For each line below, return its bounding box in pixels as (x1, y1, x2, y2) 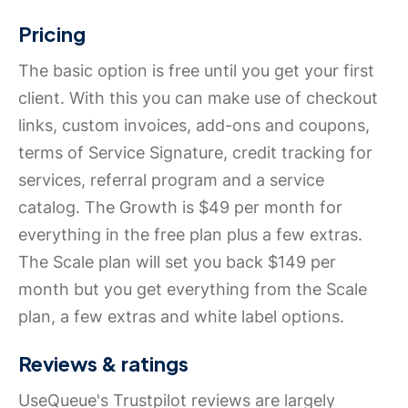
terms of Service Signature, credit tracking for (18, 143, 372, 163)
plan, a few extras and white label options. (18, 307, 344, 327)
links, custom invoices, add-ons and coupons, (18, 116, 370, 136)
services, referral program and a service (18, 170, 324, 190)
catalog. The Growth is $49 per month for (18, 198, 342, 218)
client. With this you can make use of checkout (18, 88, 378, 108)
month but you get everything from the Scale (18, 280, 367, 300)
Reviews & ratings (18, 351, 189, 377)
